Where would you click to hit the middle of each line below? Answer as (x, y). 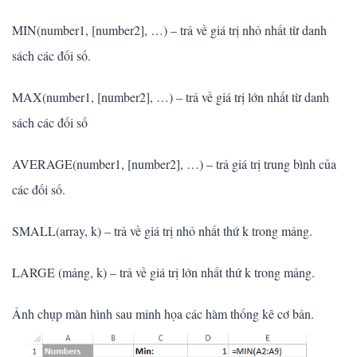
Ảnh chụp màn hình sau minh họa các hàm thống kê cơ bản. (163, 314)
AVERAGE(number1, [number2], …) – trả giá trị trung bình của (174, 164)
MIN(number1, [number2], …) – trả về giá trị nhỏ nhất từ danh (169, 30)
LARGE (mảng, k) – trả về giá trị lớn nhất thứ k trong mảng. (163, 273)
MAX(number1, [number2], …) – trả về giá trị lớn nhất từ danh (171, 97)
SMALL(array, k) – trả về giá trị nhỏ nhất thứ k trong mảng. (162, 231)
